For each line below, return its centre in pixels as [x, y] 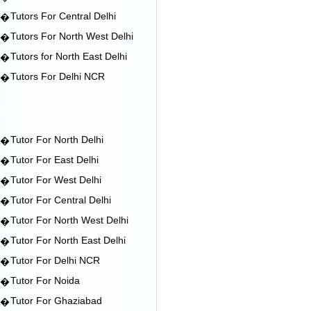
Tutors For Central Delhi [63, 16]
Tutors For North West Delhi [72, 36]
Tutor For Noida [45, 280]
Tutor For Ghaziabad [56, 301]
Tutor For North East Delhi [68, 240]
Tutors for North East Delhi [69, 56]
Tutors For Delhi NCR [58, 76]
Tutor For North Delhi [57, 140]
